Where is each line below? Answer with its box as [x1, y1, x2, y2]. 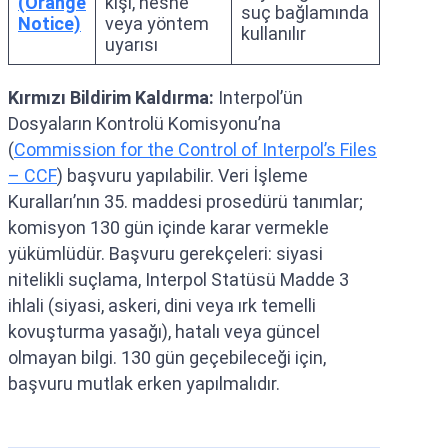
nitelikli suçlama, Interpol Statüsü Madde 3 [8, 269, 349, 290]
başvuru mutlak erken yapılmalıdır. [8, 373, 280, 394]
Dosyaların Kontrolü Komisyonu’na [8, 113, 281, 134]
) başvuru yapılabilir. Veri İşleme [57, 165, 308, 186]
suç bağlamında [241, 2, 369, 23]
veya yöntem [105, 13, 209, 34]
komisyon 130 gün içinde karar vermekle [8, 217, 329, 238]
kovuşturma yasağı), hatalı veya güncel [8, 321, 320, 342]
